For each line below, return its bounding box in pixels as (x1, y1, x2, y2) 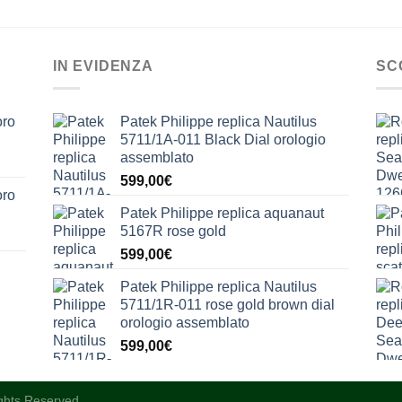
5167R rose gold (120, 223, 226, 239)
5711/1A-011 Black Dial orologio (120, 131, 326, 147)
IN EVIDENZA (53, 57, 153, 74)
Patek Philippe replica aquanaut (120, 205, 324, 221)
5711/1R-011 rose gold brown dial (120, 296, 335, 312)
